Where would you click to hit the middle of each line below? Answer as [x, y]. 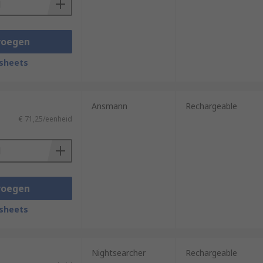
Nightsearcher [118, 253]
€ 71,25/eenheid [45, 119]
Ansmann [109, 106]
